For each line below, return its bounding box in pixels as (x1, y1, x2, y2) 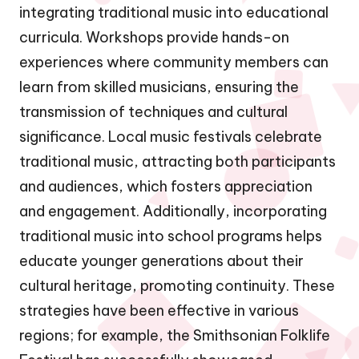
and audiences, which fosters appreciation (19, 176, 313, 196)
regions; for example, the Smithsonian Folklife (19, 325, 330, 345)
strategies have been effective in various (19, 301, 299, 320)
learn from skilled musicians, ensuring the (19, 77, 299, 96)
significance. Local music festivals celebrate (19, 127, 322, 146)
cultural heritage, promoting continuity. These (19, 276, 335, 295)
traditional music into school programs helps (19, 226, 322, 245)
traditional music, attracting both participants (19, 151, 336, 171)
